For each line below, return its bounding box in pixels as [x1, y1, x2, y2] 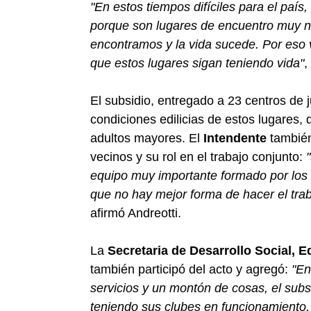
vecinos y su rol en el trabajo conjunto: [90, 149, 306, 164]
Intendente [203, 131, 267, 145]
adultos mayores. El [90, 131, 203, 145]
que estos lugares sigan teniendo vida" [90, 56, 304, 70]
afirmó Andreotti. [90, 205, 181, 220]
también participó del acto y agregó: [90, 262, 292, 276]
